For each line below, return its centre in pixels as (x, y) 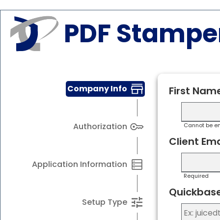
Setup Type (105, 202)
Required (196, 176)
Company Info (97, 88)
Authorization (100, 126)
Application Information (80, 164)
